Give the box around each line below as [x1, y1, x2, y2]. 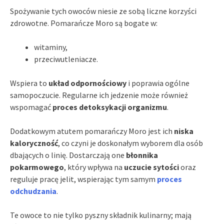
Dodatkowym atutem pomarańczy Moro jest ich [10, 126, 174, 136]
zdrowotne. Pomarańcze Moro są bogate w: [10, 18, 157, 28]
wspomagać [10, 102, 52, 112]
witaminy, [34, 42, 67, 52]
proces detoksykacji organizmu [52, 102, 167, 112]
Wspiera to [10, 78, 48, 88]
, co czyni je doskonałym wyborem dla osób [58, 138, 203, 148]
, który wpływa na [64, 162, 124, 172]
